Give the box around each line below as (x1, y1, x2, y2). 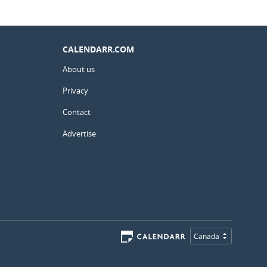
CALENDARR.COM (63, 44, 134, 55)
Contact (63, 107, 91, 117)
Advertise (63, 128, 96, 139)
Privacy (63, 85, 88, 96)
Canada (194, 231, 219, 241)
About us (63, 64, 95, 74)
